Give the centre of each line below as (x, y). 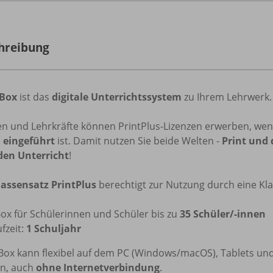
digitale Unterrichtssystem (117, 97)
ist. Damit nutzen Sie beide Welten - (138, 140)
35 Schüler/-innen (223, 214)
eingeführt (29, 140)
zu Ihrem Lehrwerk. (227, 97)
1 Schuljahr (54, 228)
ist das (34, 97)
